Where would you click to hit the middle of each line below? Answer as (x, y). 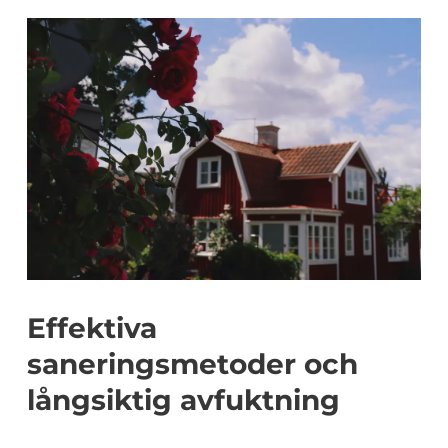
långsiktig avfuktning (183, 400)
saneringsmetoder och (192, 364)
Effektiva (92, 328)
